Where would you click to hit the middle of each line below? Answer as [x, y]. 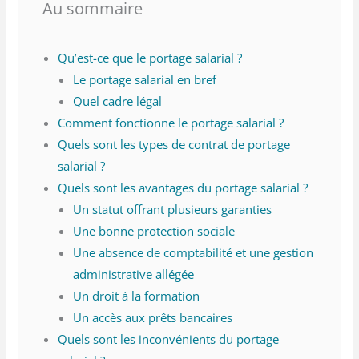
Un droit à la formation [137, 295]
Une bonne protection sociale [154, 230]
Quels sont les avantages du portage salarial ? [183, 187]
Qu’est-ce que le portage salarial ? [150, 57]
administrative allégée [134, 274]
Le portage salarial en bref [145, 79]
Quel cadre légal [118, 101]
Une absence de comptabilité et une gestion [194, 252]
